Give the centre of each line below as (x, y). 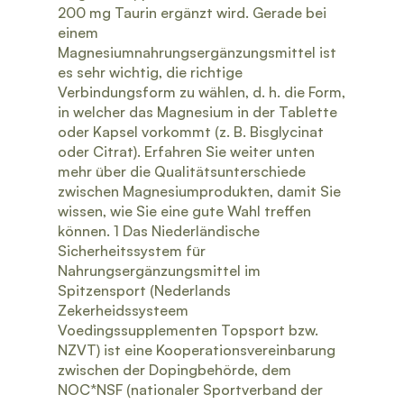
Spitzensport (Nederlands (144, 290)
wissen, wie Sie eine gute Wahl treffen (184, 211)
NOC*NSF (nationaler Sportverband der (190, 390)
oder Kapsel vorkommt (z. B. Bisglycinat (191, 132)
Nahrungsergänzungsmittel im (159, 271)
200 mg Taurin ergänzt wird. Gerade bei (192, 13)
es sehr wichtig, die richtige (150, 72)
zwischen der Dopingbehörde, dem (174, 370)
